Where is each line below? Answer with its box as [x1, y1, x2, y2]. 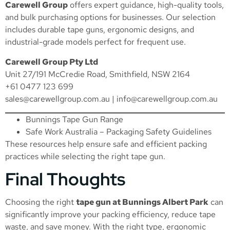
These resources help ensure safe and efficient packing [5, 139, 207, 150]
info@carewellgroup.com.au [117, 93, 218, 104]
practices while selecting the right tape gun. [5, 151, 165, 162]
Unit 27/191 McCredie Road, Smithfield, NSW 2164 [5, 68, 190, 80]
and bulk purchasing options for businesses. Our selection [5, 12, 216, 23]
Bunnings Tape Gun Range [26, 114, 123, 125]
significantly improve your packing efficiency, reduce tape [5, 208, 216, 220]
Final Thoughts [5, 167, 125, 190]
